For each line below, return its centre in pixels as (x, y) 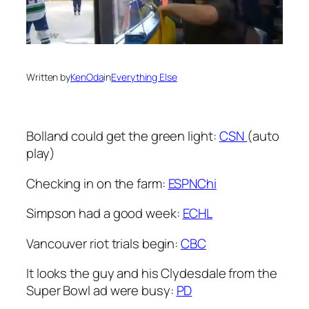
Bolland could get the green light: (123, 136)
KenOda (87, 77)
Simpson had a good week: (104, 213)
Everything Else (144, 77)
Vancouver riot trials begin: (104, 243)
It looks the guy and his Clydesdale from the (152, 273)
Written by (48, 77)
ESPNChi (192, 183)
